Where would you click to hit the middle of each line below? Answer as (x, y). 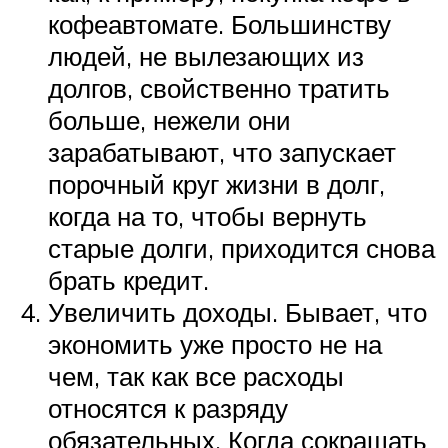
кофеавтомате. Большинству (219, 23)
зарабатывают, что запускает (222, 151)
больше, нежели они (169, 119)
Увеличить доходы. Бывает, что (237, 311)
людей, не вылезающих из (206, 55)
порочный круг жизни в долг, (216, 183)
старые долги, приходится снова (241, 247)
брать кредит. (128, 279)
